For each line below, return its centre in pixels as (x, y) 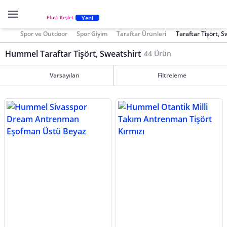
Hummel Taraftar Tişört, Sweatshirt (73, 54)
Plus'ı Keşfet (60, 18)
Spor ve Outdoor (44, 33)
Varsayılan (64, 75)
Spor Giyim (92, 33)
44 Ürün (158, 53)
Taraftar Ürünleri (142, 33)
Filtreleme (172, 75)
